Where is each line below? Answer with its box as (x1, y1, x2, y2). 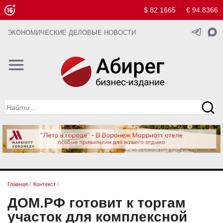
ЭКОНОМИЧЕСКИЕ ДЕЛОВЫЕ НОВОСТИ (7, 29, 136, 36)
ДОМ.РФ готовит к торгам (7, 195, 186, 211)
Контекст (33, 181, 56, 188)
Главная (7, 181, 28, 188)
